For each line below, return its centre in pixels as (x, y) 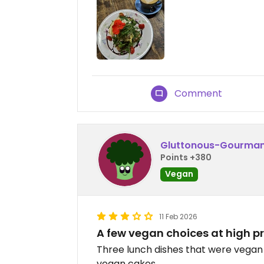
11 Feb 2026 (178, 217)
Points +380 (186, 157)
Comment (199, 94)
